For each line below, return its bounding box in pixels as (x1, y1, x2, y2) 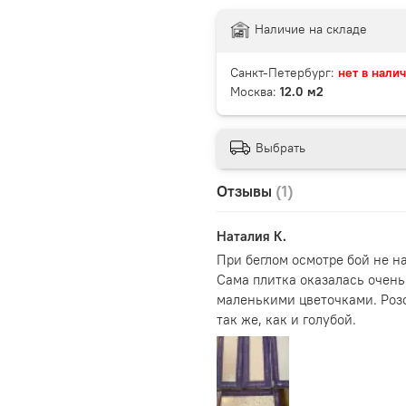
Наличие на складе (255, 21, 367, 38)
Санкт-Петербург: (230, 64, 338, 82)
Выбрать (256, 139, 305, 156)
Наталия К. (217, 227, 286, 245)
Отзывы (217, 180, 275, 201)
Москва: (230, 83, 280, 101)
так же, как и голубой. (217, 310, 356, 328)
